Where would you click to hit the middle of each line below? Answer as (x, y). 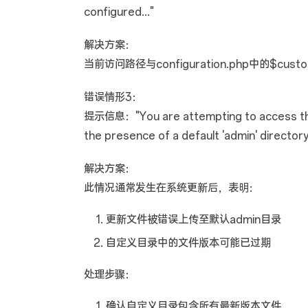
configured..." (119, 12)
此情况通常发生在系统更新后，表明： (172, 188)
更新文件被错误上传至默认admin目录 (194, 219)
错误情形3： (113, 97)
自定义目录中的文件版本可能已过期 (188, 243)
